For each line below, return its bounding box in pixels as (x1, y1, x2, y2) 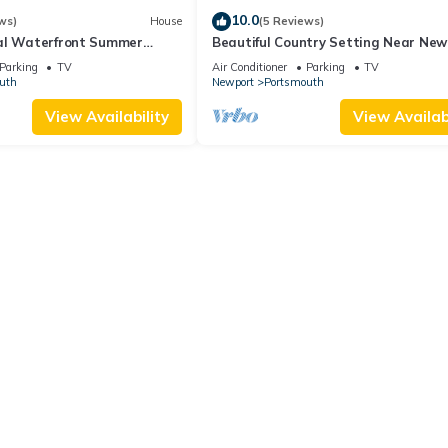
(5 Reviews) (259, 14, 324, 29)
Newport (212, 74, 254, 89)
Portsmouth (264, 74, 324, 89)
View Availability (45, 106, 169, 126)
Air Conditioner (212, 59, 287, 74)
